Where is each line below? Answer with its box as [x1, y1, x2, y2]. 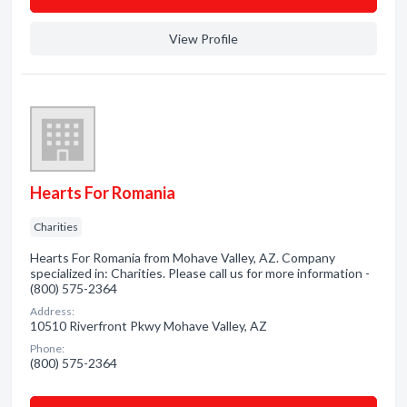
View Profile [169, 31, 238, 46]
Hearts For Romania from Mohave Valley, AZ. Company [30, 250, 335, 265]
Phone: [30, 342, 65, 355]
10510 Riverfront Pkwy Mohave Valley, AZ [30, 318, 267, 333]
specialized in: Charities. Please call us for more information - [30, 265, 370, 281]
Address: [30, 304, 74, 318]
